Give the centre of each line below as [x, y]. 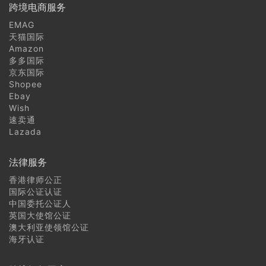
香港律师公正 [36, 179]
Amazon [26, 48]
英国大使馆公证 [40, 215]
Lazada [25, 131]
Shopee [26, 84]
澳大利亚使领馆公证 [49, 227]
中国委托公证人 [40, 203]
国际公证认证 [36, 191]
